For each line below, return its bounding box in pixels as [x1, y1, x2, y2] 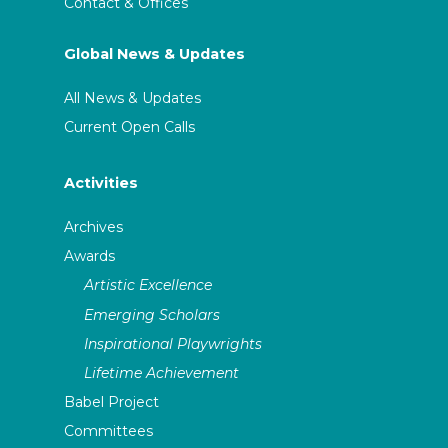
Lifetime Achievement [84, 363, 240, 382]
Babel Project [64, 393, 160, 412]
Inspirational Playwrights [84, 334, 263, 353]
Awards [64, 247, 116, 266]
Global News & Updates [64, 45, 246, 64]
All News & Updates [64, 89, 202, 108]
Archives [64, 217, 124, 236]
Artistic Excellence [84, 276, 213, 295]
